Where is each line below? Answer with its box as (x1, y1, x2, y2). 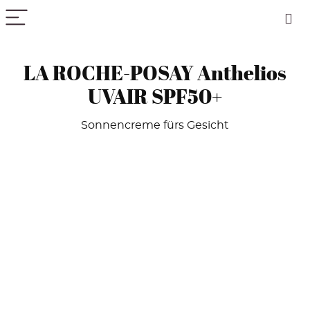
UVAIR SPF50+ (88, 82, 222, 110)
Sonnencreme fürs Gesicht (81, 120, 229, 131)
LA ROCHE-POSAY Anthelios (24, 59, 286, 86)
